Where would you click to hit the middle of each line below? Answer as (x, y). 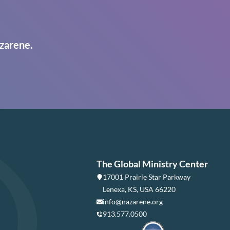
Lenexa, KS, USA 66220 (139, 189)
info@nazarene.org (133, 202)
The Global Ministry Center (152, 164)
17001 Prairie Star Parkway (147, 177)
